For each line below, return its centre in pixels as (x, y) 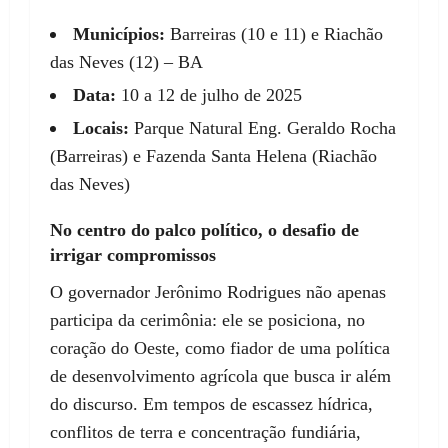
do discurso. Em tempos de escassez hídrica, (211, 404)
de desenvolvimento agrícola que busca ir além (220, 376)
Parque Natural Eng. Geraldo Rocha (262, 128)
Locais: (101, 128)
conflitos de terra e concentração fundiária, (205, 432)
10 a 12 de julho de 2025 (209, 95)
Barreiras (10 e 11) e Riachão (274, 34)
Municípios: (119, 34)
